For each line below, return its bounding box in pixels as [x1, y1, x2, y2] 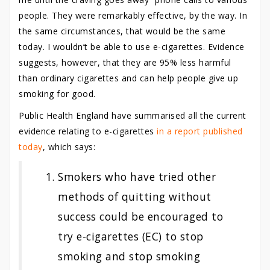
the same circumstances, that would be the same [19, 25, 225, 37]
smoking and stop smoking [58, 249, 200, 263]
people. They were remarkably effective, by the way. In [19, 10, 247, 21]
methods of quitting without [58, 189, 212, 204]
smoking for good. [19, 88, 96, 99]
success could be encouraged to [58, 209, 223, 224]
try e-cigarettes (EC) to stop [58, 229, 204, 243]
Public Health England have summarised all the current [19, 110, 246, 121]
